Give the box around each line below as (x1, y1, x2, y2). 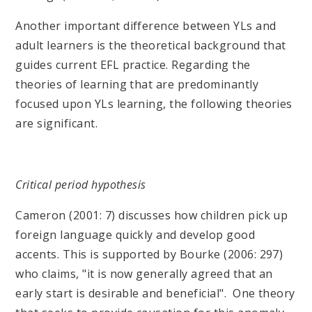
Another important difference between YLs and (15, 17, 276, 33)
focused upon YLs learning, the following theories (15, 95, 292, 111)
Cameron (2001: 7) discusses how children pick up (15, 207, 288, 223)
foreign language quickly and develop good (15, 226, 256, 242)
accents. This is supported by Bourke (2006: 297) (15, 246, 283, 262)
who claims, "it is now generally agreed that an (15, 265, 273, 281)
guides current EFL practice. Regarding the (15, 56, 251, 72)
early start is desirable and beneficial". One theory (15, 285, 295, 301)
